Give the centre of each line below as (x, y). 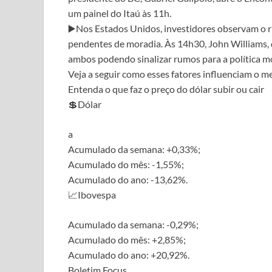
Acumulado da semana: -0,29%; (133, 224)
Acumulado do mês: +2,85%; (127, 239)
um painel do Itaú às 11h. (120, 13)
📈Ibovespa (92, 194)
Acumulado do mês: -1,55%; (126, 164)
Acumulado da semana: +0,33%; (134, 149)
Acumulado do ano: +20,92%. (129, 254)
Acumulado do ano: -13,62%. (128, 179)
